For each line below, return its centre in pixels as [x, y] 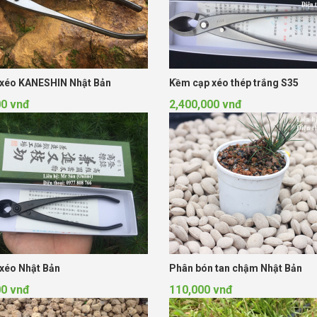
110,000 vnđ [201, 289]
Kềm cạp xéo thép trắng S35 [234, 82]
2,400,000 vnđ [205, 104]
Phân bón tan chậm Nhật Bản [235, 268]
